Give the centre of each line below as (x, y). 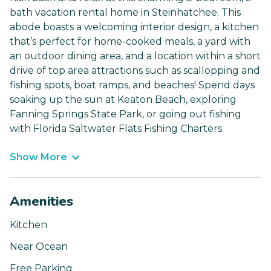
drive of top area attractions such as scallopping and (135, 71)
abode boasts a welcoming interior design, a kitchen (134, 27)
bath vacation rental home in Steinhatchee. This (125, 13)
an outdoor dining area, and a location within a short (135, 56)
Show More (38, 157)
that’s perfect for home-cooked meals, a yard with (130, 42)
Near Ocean (39, 247)
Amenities (41, 202)
